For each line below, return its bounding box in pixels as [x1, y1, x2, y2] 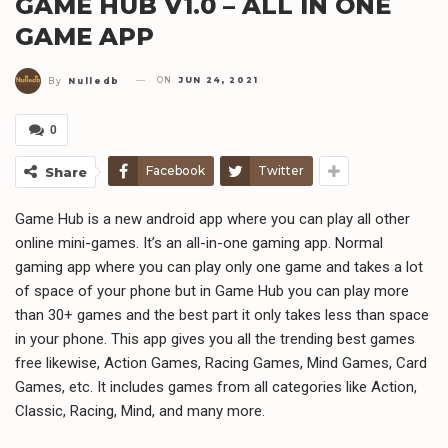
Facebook [146, 162, 205, 178]
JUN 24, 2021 [178, 75, 259, 86]
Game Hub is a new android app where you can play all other [15, 209, 410, 228]
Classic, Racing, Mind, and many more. [15, 401, 265, 420]
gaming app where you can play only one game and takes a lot [15, 257, 423, 276]
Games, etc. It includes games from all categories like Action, [15, 377, 417, 396]
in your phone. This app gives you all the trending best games [15, 329, 415, 348]
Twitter [258, 162, 304, 178]
